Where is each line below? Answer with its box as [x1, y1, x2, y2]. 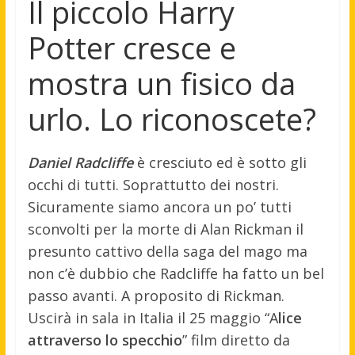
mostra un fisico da [27, 63, 296, 105]
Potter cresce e [27, 27, 236, 69]
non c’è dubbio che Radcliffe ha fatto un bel [27, 264, 324, 284]
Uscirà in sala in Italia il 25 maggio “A [27, 308, 278, 328]
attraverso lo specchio [27, 330, 182, 350]
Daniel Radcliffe [27, 153, 133, 173]
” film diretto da [181, 330, 290, 350]
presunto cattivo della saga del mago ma [27, 242, 307, 261]
